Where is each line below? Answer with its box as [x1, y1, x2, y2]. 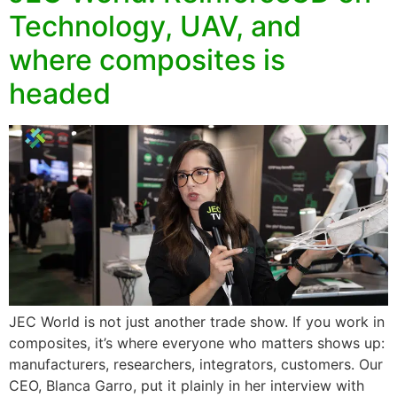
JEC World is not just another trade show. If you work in [9, 313, 385, 331]
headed [9, 76, 111, 112]
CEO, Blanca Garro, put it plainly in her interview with [9, 377, 364, 395]
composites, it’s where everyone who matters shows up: [9, 334, 385, 353]
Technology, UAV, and [9, 9, 301, 44]
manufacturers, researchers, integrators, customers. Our [9, 355, 383, 374]
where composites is [9, 43, 285, 78]
